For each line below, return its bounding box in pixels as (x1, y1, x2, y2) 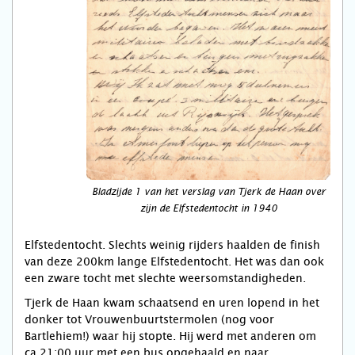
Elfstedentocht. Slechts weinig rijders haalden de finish (25, 239, 320, 251)
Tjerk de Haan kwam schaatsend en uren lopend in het (25, 296, 319, 309)
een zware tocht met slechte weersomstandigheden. (25, 272, 306, 284)
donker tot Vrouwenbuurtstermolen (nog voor (25, 313, 274, 326)
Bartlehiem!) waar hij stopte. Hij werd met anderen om (25, 330, 316, 342)
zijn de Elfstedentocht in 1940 (139, 204, 277, 213)
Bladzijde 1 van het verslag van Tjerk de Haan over (91, 187, 326, 197)
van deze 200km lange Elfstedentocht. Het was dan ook (25, 255, 324, 268)
